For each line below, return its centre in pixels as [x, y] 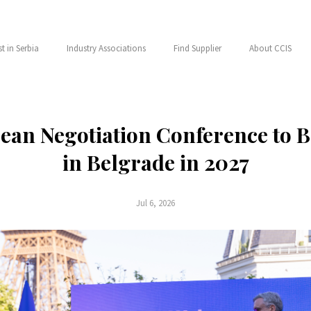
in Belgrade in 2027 [155, 162]
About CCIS [270, 48]
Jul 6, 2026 [155, 203]
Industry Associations [106, 48]
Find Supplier [197, 48]
